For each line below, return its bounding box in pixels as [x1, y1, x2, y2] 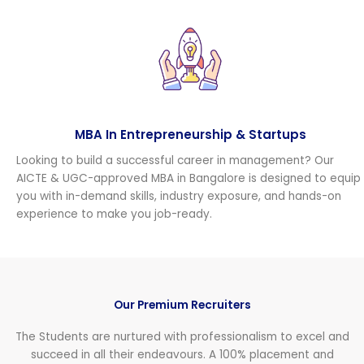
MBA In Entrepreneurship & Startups [74, 125, 306, 143]
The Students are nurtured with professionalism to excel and [15, 328, 349, 344]
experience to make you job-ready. [16, 206, 212, 222]
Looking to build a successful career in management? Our [16, 152, 334, 168]
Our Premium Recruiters [113, 297, 251, 313]
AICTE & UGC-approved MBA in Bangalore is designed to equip [16, 170, 361, 186]
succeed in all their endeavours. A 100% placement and [30, 346, 334, 362]
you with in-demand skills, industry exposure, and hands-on [16, 188, 341, 204]
